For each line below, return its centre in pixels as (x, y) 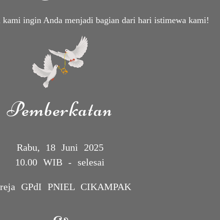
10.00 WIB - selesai (60, 162)
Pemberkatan (60, 109)
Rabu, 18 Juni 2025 (60, 147)
